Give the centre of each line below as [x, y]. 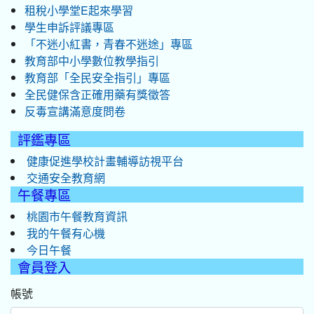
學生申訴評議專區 [69, 27]
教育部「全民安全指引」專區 [97, 77]
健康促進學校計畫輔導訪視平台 [105, 161]
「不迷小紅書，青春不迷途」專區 [109, 44]
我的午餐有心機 [66, 233]
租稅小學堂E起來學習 [79, 10]
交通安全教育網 [66, 178]
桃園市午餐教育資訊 [77, 216]
